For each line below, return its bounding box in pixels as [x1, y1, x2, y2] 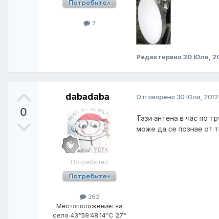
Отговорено [136, 93, 176, 101]
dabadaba [66, 91, 109, 102]
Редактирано [136, 52, 183, 61]
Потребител [70, 157, 109, 166]
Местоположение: [56, 201, 115, 210]
